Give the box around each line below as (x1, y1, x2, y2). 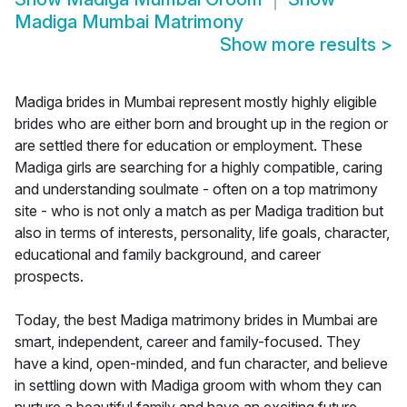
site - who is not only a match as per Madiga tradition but (15, 202, 383, 221)
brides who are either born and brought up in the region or (15, 114, 388, 134)
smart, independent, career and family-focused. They (15, 333, 361, 352)
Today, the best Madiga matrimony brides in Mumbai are (15, 311, 378, 330)
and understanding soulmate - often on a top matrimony (15, 180, 378, 199)
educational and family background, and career (15, 245, 321, 264)
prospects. (15, 267, 84, 286)
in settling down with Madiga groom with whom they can (15, 376, 382, 395)
